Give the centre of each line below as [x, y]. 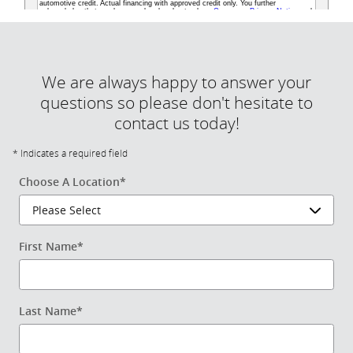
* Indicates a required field [70, 154]
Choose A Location [69, 182]
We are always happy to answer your [176, 83]
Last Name [48, 312]
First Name [48, 247]
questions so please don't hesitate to [176, 103]
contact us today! [176, 124]
